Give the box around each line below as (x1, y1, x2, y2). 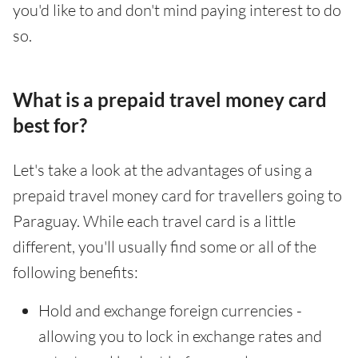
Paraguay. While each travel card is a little (13, 210, 296, 231)
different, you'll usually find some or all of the (13, 236, 316, 257)
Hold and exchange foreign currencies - (38, 300, 302, 320)
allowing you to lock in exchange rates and (38, 325, 322, 346)
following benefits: (13, 261, 138, 282)
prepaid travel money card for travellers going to (13, 185, 342, 205)
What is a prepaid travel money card (13, 87, 327, 111)
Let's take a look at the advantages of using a (13, 159, 312, 180)
